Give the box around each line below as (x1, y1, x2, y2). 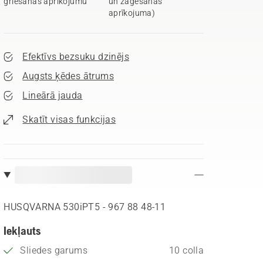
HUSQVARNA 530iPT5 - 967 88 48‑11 (4, 201, 166, 213)
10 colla (168, 245, 204, 256)
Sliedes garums (20, 245, 87, 256)
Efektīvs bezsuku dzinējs (22, 51, 129, 62)
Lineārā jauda (22, 90, 83, 101)
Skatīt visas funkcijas (22, 114, 116, 125)
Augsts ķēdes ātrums (22, 70, 114, 82)
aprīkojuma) (108, 8, 156, 18)
